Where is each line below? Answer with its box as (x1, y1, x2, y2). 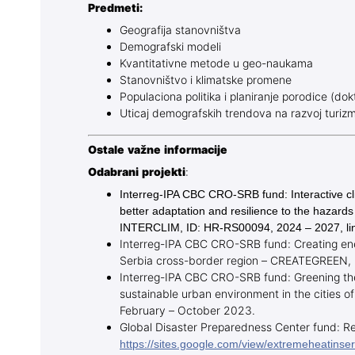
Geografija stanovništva (120, 23, 241, 39)
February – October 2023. (120, 303, 255, 319)
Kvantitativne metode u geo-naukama (120, 56, 313, 72)
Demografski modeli (120, 40, 221, 55)
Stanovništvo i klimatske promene (120, 73, 292, 89)
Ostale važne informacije (88, 143, 227, 158)
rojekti (149, 165, 185, 181)
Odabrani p (88, 165, 149, 181)
